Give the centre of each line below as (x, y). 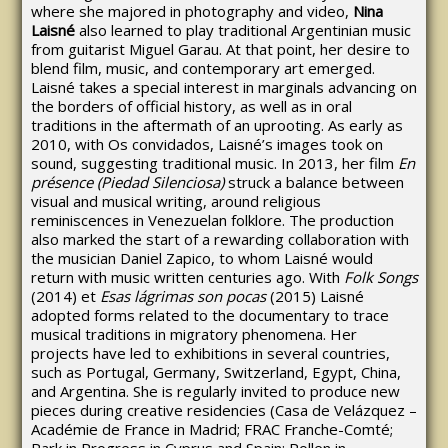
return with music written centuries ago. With (187, 277)
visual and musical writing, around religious (175, 201)
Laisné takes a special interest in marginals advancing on (223, 87)
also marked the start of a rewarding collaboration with (219, 239)
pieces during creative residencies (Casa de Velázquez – (223, 410)
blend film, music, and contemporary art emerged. (202, 68)
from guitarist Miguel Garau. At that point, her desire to (220, 49)
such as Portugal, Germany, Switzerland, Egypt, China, (215, 372)
